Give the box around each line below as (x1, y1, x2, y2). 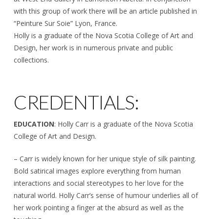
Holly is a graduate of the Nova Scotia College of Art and (14, 31, 193, 40)
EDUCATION (14, 119, 54, 129)
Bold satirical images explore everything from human (14, 166, 181, 175)
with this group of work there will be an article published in (14, 6, 197, 16)
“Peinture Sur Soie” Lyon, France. (14, 19, 117, 28)
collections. (14, 55, 49, 65)
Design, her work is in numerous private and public (14, 43, 173, 52)
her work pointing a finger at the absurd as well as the (14, 202, 184, 212)
